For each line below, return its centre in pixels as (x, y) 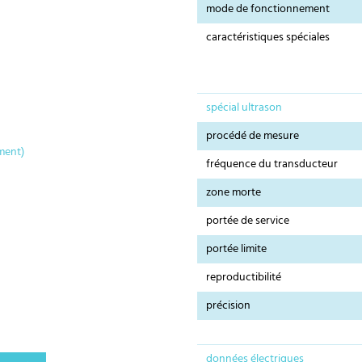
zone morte (234, 193)
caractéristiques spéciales (268, 38)
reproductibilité (244, 278)
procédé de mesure (253, 137)
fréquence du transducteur (272, 165)
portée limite (237, 250)
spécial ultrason (244, 108)
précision (229, 306)
